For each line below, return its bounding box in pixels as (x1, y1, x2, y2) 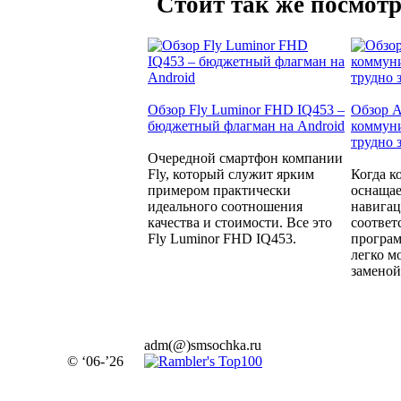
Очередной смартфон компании (148, 150, 343, 166)
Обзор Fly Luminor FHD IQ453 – (148, 102, 345, 118)
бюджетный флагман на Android (148, 118, 345, 134)
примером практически (148, 183, 291, 199)
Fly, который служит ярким (148, 166, 314, 183)
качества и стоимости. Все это (148, 215, 332, 231)
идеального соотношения (148, 199, 303, 215)
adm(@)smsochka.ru (144, 337, 261, 353)
